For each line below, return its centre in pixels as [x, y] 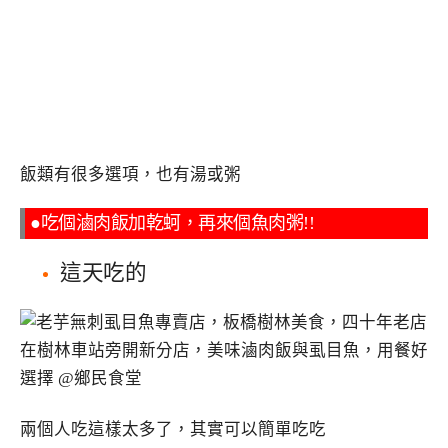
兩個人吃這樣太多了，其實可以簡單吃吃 [173, 430]
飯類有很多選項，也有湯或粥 [130, 174]
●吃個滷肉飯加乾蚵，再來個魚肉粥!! [172, 222]
